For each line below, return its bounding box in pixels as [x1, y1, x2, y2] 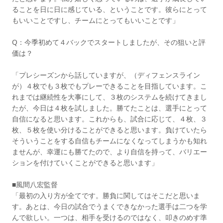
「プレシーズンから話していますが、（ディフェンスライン [12, 70, 200, 80]
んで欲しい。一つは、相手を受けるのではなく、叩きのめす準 [12, 213, 207, 222]
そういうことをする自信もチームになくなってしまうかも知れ [12, 136, 207, 145]
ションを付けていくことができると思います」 [12, 158, 158, 167]
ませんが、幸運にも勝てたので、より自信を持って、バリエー [12, 147, 207, 156]
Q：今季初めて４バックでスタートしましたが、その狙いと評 [12, 37, 206, 47]
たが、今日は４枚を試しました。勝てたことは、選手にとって [12, 103, 207, 112]
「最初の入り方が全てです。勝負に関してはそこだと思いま [12, 191, 200, 200]
